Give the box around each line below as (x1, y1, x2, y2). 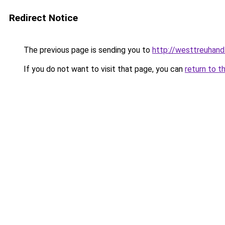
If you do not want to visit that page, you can (22, 64, 185, 74)
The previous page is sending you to (22, 45, 152, 55)
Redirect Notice (9, 12, 78, 24)
